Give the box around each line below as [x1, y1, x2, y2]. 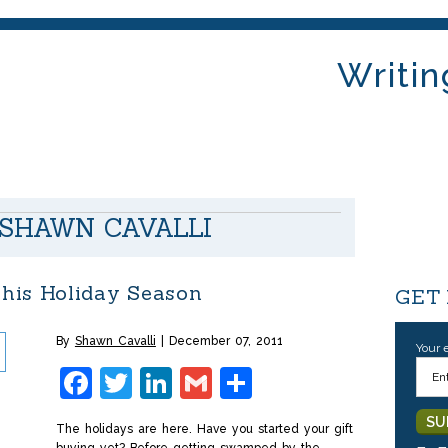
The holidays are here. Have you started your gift [55, 422, 353, 436]
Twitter [131, 364, 238, 401]
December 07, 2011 [168, 334, 283, 348]
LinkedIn [171, 364, 300, 401]
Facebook [91, 364, 238, 401]
